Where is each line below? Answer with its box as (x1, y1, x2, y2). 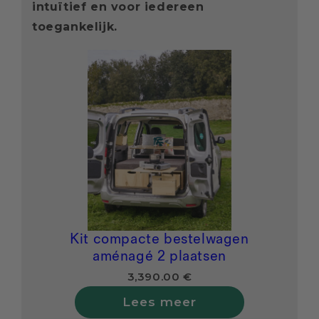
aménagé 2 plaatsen (93, 247, 226, 265)
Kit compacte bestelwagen (70, 230, 249, 248)
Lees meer (122, 294, 197, 309)
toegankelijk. (32, 20, 117, 34)
